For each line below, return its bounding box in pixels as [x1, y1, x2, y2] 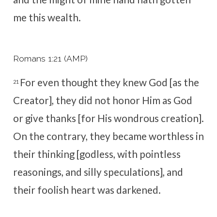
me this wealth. [13, 12, 81, 24]
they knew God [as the [99, 77, 199, 89]
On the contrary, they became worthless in [13, 130, 204, 142]
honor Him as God [112, 94, 192, 107]
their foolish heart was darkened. [13, 184, 161, 196]
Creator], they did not [13, 94, 112, 107]
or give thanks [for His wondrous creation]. [13, 112, 204, 124]
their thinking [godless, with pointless [13, 148, 181, 160]
